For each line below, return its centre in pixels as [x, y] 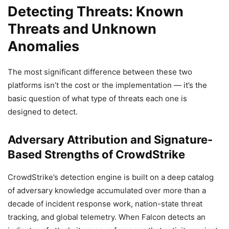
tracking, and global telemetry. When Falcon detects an [107, 217]
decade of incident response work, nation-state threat [105, 203]
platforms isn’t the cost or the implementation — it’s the [107, 85]
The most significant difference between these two [100, 72]
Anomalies [43, 46]
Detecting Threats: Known [96, 11]
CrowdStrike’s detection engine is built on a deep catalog [111, 177]
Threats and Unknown [82, 29]
